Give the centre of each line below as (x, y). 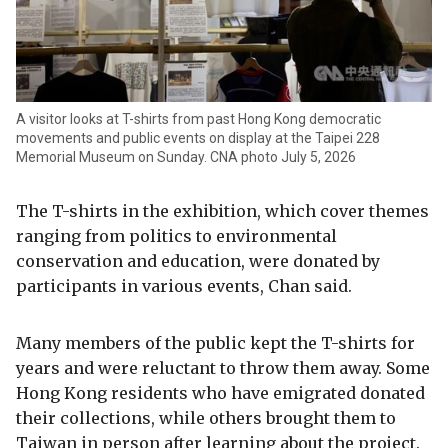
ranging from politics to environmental (176, 236)
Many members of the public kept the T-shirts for (215, 343)
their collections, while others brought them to (206, 418)
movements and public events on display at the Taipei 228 (198, 138)
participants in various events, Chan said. (184, 286)
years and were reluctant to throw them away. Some (223, 368)
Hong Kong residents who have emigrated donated (220, 393)
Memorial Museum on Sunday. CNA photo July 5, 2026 (186, 157)
